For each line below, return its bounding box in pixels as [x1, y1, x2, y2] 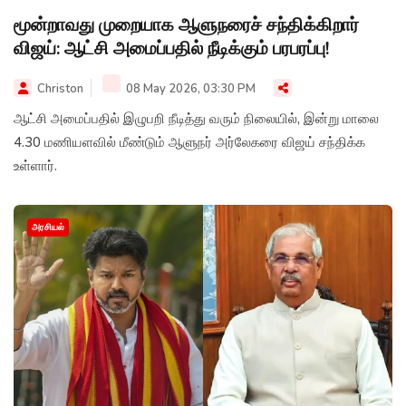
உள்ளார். [14, 156, 57, 175]
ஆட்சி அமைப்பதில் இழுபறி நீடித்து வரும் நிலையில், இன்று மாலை [14, 109, 379, 128]
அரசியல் [32, 220, 64, 234]
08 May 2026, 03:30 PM [123, 80, 256, 97]
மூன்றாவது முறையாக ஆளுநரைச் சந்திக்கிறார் [14, 12, 359, 37]
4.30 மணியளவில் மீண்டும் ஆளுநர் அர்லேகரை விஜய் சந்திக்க [14, 132, 365, 151]
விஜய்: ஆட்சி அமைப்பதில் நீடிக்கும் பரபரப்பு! [14, 35, 329, 61]
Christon [37, 80, 83, 97]
